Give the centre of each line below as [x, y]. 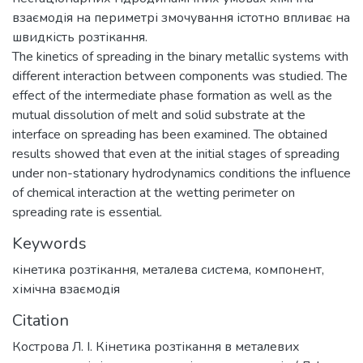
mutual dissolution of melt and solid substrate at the [159, 115]
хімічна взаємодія [66, 289]
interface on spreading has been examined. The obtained [170, 135]
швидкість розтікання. [80, 37]
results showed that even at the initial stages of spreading [176, 154]
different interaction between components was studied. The [180, 76]
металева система [195, 270]
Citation [41, 320]
